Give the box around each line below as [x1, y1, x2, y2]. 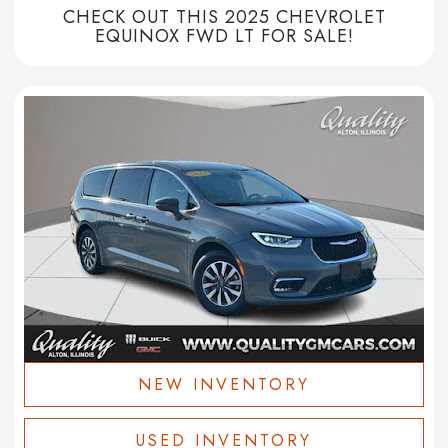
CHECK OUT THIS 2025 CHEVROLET [62, 4, 386, 31]
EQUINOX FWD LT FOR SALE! [94, 23, 354, 50]
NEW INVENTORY [138, 373, 310, 397]
